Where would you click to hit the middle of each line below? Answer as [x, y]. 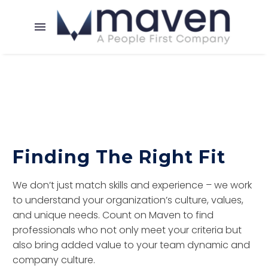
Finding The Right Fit [119, 157]
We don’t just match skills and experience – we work [132, 185]
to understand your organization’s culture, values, [128, 200]
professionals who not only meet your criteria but [127, 230]
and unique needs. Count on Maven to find [113, 215]
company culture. [54, 260]
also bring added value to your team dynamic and [131, 245]
